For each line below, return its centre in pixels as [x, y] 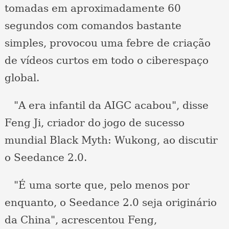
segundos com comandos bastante [93, 26]
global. [22, 78]
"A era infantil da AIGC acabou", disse [106, 106]
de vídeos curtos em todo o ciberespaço [106, 61]
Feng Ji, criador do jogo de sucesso [94, 123]
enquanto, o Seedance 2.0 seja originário [110, 203]
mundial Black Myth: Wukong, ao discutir [111, 140]
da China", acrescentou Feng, [81, 220]
